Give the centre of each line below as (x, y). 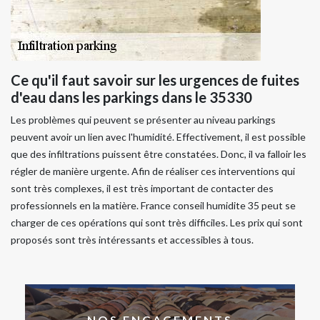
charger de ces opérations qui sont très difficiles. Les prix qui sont (157, 223)
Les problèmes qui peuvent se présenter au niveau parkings (143, 120)
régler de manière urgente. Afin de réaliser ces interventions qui (153, 171)
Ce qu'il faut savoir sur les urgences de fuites (155, 80)
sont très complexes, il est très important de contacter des (142, 189)
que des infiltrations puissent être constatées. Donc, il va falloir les (159, 154)
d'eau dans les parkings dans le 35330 (131, 97)
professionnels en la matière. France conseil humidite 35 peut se (153, 206)
